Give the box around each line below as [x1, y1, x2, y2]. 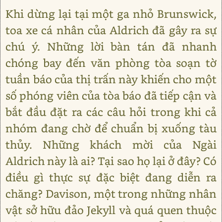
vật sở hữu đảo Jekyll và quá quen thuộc [5, 203, 217, 217]
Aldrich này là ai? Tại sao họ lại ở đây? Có [5, 154, 217, 168]
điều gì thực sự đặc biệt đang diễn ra [5, 170, 217, 184]
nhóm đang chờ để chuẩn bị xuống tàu [5, 121, 217, 135]
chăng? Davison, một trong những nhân [5, 186, 217, 201]
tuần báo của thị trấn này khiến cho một [5, 72, 217, 86]
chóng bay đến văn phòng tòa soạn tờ [5, 55, 217, 70]
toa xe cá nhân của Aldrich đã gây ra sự [5, 23, 217, 37]
